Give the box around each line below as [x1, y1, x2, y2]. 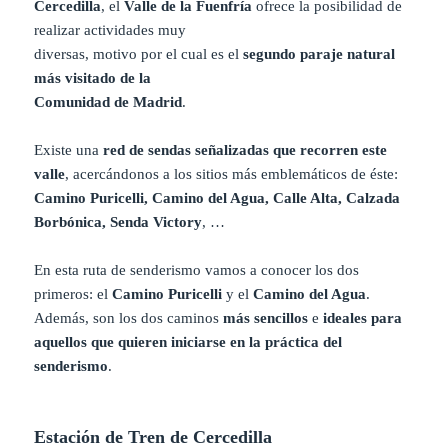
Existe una [34, 142, 104, 159]
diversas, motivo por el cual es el [34, 46, 244, 63]
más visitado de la [34, 70, 152, 87]
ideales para [319, 310, 403, 327]
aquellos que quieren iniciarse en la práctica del [34, 334, 343, 351]
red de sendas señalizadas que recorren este [103, 142, 388, 159]
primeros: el [34, 286, 113, 303]
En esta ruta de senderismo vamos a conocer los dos [34, 262, 360, 279]
